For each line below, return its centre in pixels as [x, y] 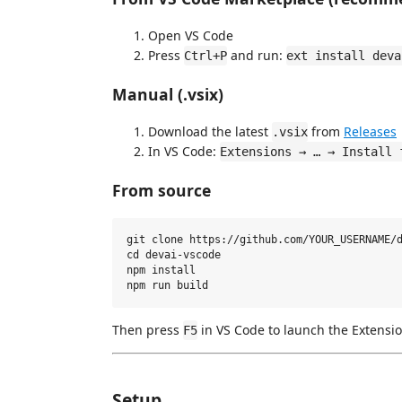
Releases [370, 131]
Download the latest [210, 131]
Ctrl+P [205, 56]
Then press [148, 330]
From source [162, 190]
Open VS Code [191, 35]
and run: [257, 55]
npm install [161, 270]
